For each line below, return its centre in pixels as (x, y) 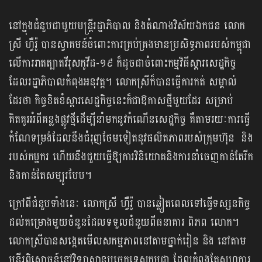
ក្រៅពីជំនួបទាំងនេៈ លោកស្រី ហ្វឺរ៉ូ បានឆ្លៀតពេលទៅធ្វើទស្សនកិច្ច (130, 204)
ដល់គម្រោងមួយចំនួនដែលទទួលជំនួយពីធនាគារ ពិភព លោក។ (124, 223)
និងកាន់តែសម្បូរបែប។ (50, 176)
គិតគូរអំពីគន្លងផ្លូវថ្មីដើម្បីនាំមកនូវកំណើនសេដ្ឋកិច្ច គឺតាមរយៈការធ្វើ (130, 120)
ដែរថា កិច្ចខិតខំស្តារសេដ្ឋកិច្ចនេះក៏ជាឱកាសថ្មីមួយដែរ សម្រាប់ (121, 101)
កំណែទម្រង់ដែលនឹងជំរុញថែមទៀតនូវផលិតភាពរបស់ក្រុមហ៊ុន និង (131, 139)
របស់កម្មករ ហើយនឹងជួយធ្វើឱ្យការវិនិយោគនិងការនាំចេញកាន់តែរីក (131, 157)
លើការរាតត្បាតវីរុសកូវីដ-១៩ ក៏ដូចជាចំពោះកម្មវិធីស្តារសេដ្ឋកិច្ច (123, 64)
